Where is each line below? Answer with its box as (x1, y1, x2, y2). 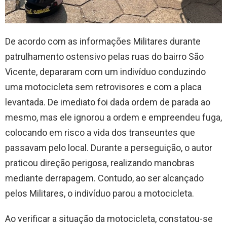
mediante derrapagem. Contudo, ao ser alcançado (5, 173, 204, 184)
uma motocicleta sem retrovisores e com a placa (5, 82, 202, 93)
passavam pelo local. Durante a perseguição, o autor (5, 142, 212, 154)
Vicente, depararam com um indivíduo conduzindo (5, 66, 206, 78)
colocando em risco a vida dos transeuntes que (5, 127, 195, 138)
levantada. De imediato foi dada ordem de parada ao (5, 97, 210, 108)
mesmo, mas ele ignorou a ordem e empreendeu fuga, (5, 112, 222, 123)
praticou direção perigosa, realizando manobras (5, 158, 195, 169)
